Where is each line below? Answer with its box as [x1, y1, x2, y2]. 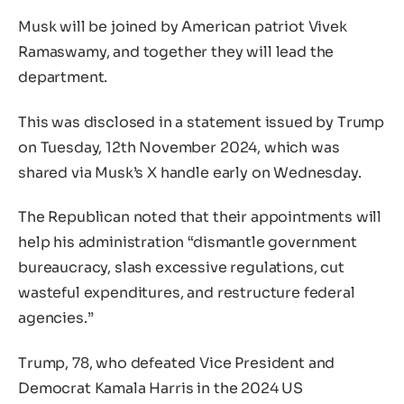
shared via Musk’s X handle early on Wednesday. [18, 162, 362, 182]
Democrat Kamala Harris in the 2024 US [18, 379, 304, 399]
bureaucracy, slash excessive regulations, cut [18, 258, 344, 278]
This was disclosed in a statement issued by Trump [18, 112, 385, 132]
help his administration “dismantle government [18, 233, 357, 252]
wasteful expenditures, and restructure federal [18, 283, 355, 303]
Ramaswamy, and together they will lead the [18, 42, 335, 62]
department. [18, 68, 108, 87]
